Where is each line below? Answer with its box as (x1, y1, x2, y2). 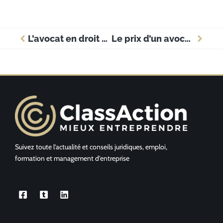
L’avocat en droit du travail (102, 33, 108, 44)
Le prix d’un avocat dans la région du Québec (184, 33, 191, 44)
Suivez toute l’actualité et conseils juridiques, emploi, (15, 142, 167, 151)
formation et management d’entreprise (15, 153, 129, 163)
